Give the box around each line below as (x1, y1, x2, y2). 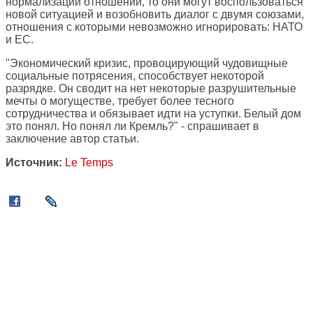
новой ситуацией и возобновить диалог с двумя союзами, (6, 8, 304, 21)
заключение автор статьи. (6, 133, 139, 145)
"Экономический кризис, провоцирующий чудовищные (6, 57, 288, 70)
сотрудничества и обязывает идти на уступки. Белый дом (6, 108, 301, 120)
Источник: (6, 156, 62, 169)
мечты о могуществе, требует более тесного (6, 95, 234, 108)
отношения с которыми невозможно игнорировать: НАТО (6, 21, 303, 34)
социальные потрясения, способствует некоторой (6, 70, 264, 82)
